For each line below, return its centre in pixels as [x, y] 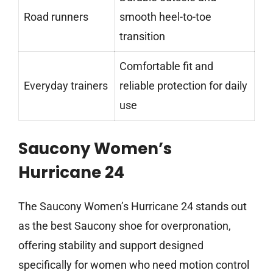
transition [142, 37]
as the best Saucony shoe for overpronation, [125, 226]
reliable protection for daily [183, 86]
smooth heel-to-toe [165, 17]
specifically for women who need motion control [134, 265]
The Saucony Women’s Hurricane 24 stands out [133, 207]
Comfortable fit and [166, 66]
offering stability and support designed [111, 246]
